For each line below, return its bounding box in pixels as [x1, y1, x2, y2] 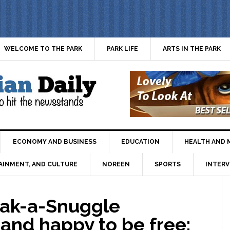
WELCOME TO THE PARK [4, 45, 82, 52]
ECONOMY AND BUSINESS [13, 138, 97, 146]
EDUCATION [121, 138, 160, 146]
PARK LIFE [107, 45, 138, 52]
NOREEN [102, 160, 130, 168]
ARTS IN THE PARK [163, 45, 221, 52]
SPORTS [155, 160, 181, 168]
